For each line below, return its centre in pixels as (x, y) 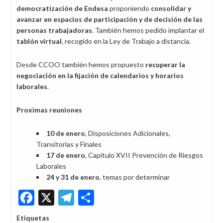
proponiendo (129, 8)
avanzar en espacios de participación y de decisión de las (110, 19)
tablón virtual (39, 41)
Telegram (106, 195)
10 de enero (66, 133)
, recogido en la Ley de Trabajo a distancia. (126, 41)
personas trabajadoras (54, 30)
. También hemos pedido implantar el (148, 30)
